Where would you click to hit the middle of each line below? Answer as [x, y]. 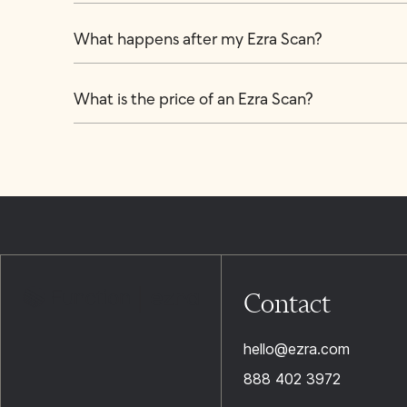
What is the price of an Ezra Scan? [193, 100]
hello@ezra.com [296, 349]
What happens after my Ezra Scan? [198, 40]
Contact [287, 303]
